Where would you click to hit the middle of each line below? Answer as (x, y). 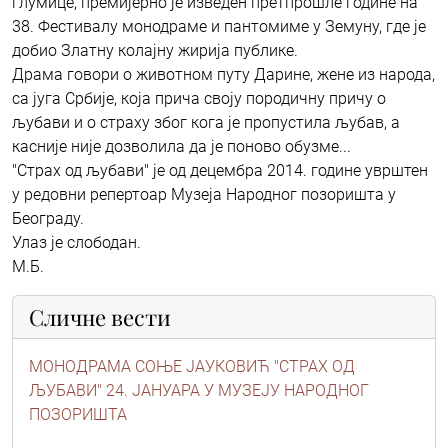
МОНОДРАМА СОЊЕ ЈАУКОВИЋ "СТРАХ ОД (192, 366)
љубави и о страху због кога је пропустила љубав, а (206, 122)
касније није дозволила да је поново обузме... (181, 146)
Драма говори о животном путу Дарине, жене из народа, (223, 74)
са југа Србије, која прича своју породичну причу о (199, 98)
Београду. (48, 218)
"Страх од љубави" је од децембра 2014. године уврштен (220, 170)
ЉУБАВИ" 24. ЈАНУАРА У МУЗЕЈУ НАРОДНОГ (199, 390)
